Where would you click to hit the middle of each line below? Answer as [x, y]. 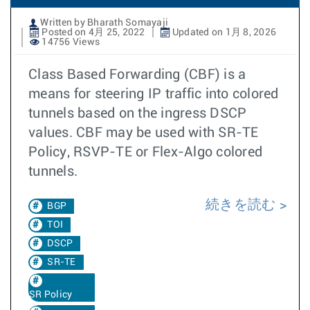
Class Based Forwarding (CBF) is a [137, 74]
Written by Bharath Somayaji [103, 22]
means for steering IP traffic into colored [154, 94]
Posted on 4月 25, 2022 [92, 32]
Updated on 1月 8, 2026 [223, 32]
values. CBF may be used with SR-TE [144, 133]
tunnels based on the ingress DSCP [138, 113]
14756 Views [70, 42]
